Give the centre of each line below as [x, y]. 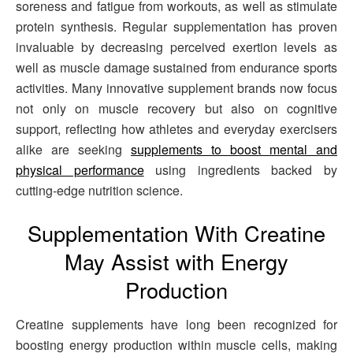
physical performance [80, 170]
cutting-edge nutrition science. [99, 191]
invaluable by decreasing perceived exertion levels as [176, 47]
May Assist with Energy [176, 261]
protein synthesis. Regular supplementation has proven [176, 27]
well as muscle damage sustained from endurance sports [176, 68]
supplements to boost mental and [234, 150]
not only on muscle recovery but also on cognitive [176, 109]
